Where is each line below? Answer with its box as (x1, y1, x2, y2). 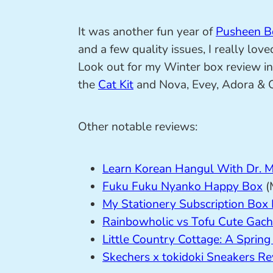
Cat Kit (98, 77, 133, 93)
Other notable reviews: (78, 119, 197, 135)
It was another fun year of (78, 24, 216, 40)
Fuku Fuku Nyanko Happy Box (102, 179, 263, 195)
